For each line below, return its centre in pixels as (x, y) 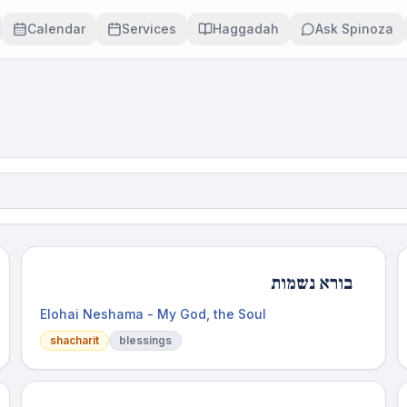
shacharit (74, 340)
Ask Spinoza (354, 29)
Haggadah (245, 29)
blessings (145, 340)
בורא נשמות (312, 283)
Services (149, 29)
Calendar (56, 29)
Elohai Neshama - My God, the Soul (153, 314)
